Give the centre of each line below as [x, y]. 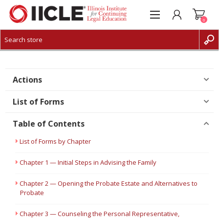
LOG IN [31, 66]
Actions [28, 80]
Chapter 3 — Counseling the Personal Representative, [100, 214]
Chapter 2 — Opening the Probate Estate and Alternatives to [109, 183]
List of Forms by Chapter [55, 141]
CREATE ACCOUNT [46, 51]
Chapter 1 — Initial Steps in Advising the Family [88, 162]
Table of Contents [49, 124]
